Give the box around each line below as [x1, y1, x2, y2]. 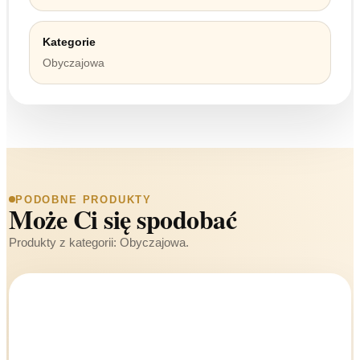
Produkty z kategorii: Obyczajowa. [9, 235, 189, 249]
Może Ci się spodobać [9, 200, 237, 238]
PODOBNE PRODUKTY [15, 193, 153, 206]
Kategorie [43, 35, 96, 48]
